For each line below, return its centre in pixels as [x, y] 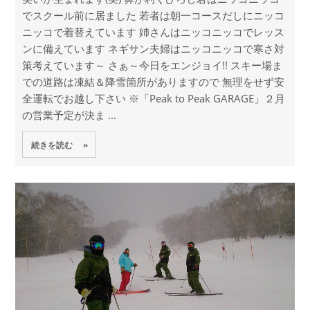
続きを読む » [59, 144]
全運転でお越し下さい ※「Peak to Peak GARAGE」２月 [153, 99]
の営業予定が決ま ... [69, 115]
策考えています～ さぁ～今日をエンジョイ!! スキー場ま [152, 65]
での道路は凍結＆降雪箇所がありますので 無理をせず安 [153, 82]
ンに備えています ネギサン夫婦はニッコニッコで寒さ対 [153, 49]
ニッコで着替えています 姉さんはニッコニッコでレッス [153, 32]
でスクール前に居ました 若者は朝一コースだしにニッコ [153, 16]
